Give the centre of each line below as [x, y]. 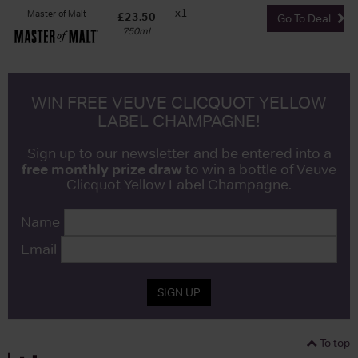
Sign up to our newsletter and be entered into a [179, 153]
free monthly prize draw [102, 169]
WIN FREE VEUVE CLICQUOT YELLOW [179, 102]
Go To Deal [305, 18]
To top [334, 342]
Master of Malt [56, 13]
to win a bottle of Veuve [259, 169]
